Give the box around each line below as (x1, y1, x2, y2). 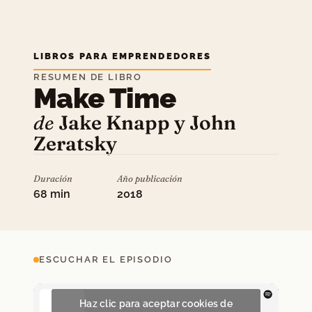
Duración (33, 173, 72, 184)
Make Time (33, 81, 176, 114)
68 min (33, 187, 70, 201)
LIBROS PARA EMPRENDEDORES (33, 51, 212, 61)
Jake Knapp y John (58, 111, 236, 134)
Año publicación (117, 173, 182, 184)
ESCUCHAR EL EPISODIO (39, 254, 173, 265)
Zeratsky (33, 132, 117, 155)
